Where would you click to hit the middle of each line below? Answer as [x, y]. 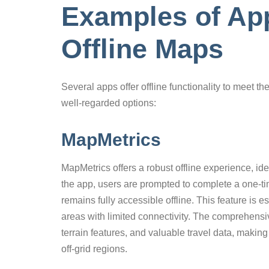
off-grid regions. [94, 249]
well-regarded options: [109, 103]
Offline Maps [142, 49]
